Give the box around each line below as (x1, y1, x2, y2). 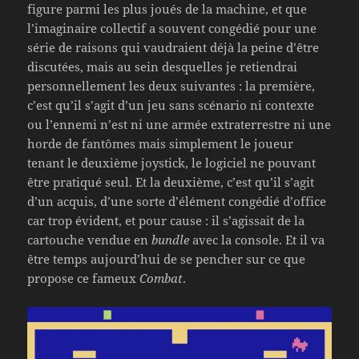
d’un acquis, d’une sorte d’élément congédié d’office (27, 192, 327, 209)
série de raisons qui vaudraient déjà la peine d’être (27, 38, 320, 55)
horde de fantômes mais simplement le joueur (27, 135, 294, 151)
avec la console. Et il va (189, 231, 325, 248)
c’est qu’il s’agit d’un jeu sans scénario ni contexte (27, 96, 315, 113)
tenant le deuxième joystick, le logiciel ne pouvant (27, 154, 317, 171)
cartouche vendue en (27, 231, 152, 248)
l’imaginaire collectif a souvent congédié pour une (27, 19, 317, 36)
